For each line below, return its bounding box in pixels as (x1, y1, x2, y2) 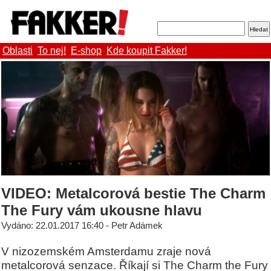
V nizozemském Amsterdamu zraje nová (1, 244, 211, 258)
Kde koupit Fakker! (106, 45, 187, 56)
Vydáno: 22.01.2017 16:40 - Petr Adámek (1, 220, 163, 230)
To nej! (38, 45, 66, 56)
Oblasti (2, 45, 33, 56)
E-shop (71, 45, 102, 56)
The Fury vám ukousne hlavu (1, 201, 202, 218)
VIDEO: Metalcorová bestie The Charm (1, 184, 266, 201)
